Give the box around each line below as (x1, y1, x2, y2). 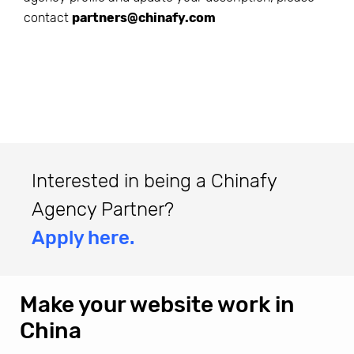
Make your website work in (20, 291, 295, 318)
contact (24, 9, 72, 25)
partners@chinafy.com (72, 9, 216, 25)
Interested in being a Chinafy (32, 169, 277, 192)
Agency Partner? (32, 198, 174, 220)
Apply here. (32, 226, 134, 249)
